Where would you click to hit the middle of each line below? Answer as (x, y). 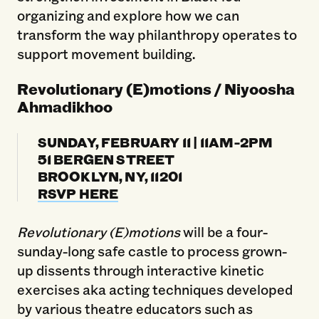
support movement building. (106, 53)
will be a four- (225, 231)
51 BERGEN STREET (106, 159)
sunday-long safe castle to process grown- (152, 250)
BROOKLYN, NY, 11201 (110, 176)
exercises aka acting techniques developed (155, 289)
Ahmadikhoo (64, 106)
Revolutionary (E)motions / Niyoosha (156, 88)
